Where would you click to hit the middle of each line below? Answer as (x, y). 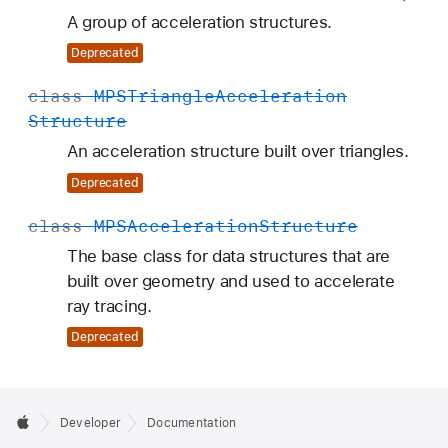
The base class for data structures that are (228, 255)
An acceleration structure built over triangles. (237, 151)
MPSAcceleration (176, 225)
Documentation (192, 423)
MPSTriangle (154, 96)
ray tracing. (109, 305)
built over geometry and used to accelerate (230, 280)
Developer (91, 423)
